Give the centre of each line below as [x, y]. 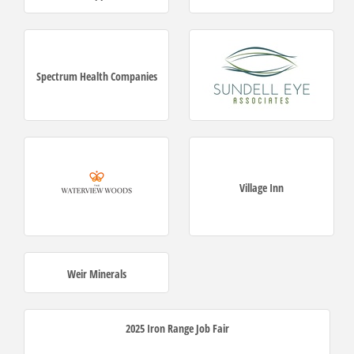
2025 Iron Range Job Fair [177, 329]
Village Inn [262, 188]
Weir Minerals [96, 274]
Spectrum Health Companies [96, 77]
